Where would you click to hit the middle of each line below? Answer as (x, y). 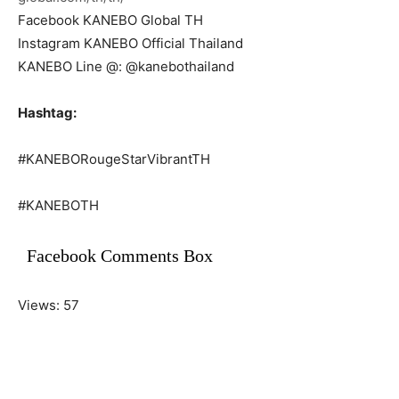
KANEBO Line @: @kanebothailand (126, 66)
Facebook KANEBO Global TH (110, 20)
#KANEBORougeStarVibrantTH (114, 159)
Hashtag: (47, 112)
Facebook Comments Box (120, 255)
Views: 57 (49, 305)
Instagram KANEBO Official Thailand (130, 43)
